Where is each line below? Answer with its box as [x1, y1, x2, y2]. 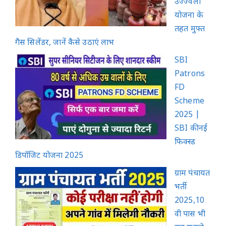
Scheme [175, 96, 204, 107]
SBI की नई [175, 123, 208, 134]
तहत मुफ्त [175, 24, 205, 35]
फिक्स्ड [175, 137, 196, 148]
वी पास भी [175, 209, 205, 220]
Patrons [175, 69, 205, 80]
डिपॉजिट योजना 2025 [15, 150, 84, 161]
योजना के [175, 10, 203, 21]
